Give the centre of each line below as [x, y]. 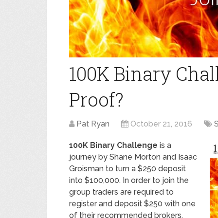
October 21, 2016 [161, 124]
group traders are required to [121, 192]
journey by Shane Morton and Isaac [133, 157]
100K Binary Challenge [113, 145]
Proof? [96, 99]
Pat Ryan [93, 124]
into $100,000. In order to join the [129, 180]
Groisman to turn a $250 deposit [127, 169]
